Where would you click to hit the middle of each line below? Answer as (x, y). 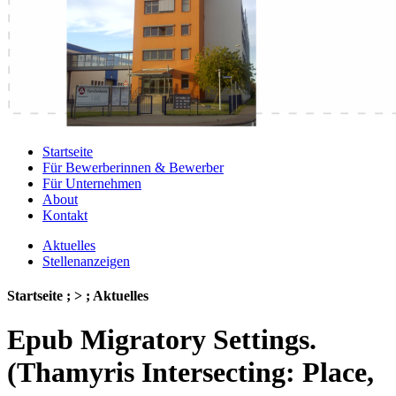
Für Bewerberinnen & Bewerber (133, 168)
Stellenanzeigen (86, 261)
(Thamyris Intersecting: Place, (190, 372)
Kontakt (65, 215)
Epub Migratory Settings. (162, 339)
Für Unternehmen (92, 183)
